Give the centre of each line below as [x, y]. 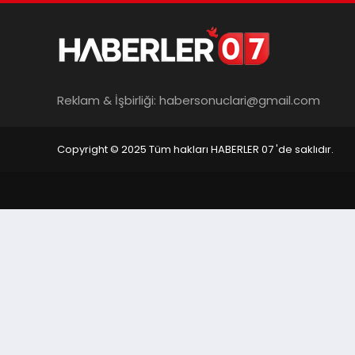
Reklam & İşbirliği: [108, 100]
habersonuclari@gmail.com [240, 100]
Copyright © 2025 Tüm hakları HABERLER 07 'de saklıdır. [195, 149]
